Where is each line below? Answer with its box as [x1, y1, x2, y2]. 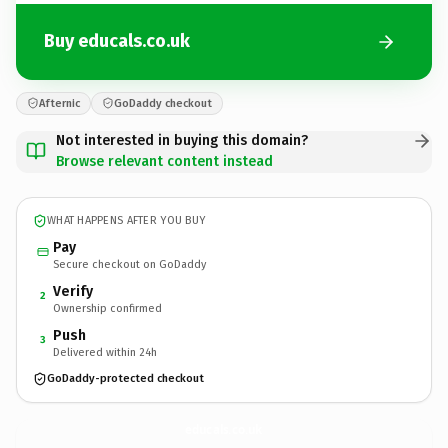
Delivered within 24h [53, 345, 157, 359]
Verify [53, 282, 93, 300]
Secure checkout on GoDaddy [53, 257, 206, 271]
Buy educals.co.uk [44, 30, 190, 52]
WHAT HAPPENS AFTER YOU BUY [47, 214, 206, 227]
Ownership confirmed [53, 301, 162, 315]
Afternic [39, 96, 80, 110]
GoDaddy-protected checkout [47, 372, 204, 385]
